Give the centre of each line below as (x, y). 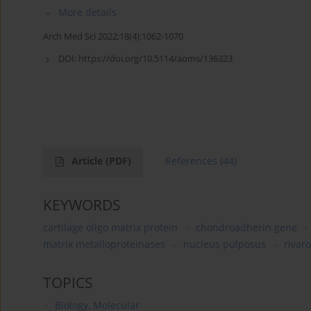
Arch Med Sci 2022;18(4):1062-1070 (113, 36)
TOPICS (68, 283)
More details (87, 12)
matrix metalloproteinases (104, 244)
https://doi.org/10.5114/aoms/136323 (155, 59)
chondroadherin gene (246, 228)
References (191, 161)
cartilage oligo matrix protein (110, 228)
